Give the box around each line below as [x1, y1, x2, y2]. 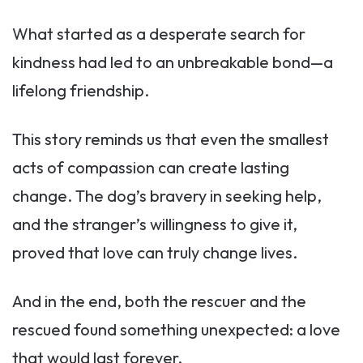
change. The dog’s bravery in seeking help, [12, 186, 322, 207]
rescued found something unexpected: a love [12, 319, 340, 340]
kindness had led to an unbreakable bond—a [12, 52, 333, 73]
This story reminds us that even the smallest [12, 129, 329, 150]
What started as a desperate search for [12, 23, 305, 45]
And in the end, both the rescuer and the [12, 291, 306, 312]
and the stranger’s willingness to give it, [12, 214, 297, 235]
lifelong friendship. [12, 80, 149, 101]
